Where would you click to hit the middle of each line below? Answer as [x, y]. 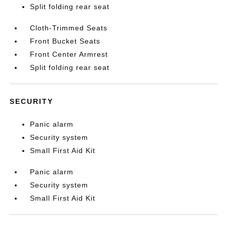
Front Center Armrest [69, 54]
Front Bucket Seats [65, 41]
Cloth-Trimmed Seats [69, 28]
